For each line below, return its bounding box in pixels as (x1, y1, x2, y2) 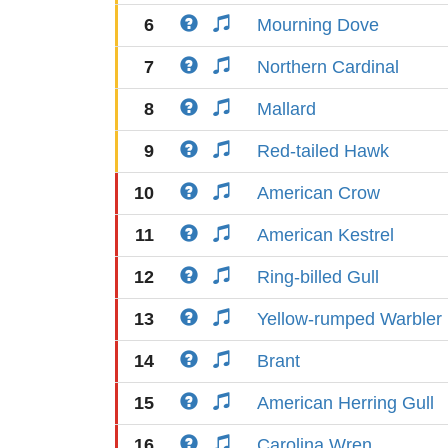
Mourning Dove (257, 15, 379, 35)
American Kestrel (257, 225, 394, 245)
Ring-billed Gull (257, 267, 379, 287)
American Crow (257, 183, 380, 203)
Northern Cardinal (257, 57, 399, 77)
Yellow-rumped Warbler (257, 309, 442, 329)
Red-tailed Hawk (257, 141, 389, 161)
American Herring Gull (257, 393, 434, 413)
